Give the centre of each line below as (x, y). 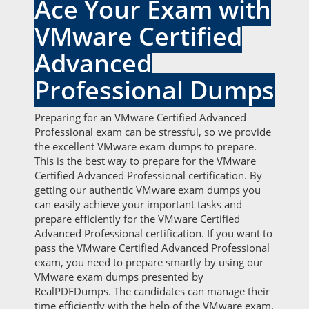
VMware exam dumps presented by (119, 277)
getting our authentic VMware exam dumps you (148, 190)
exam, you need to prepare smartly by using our (149, 262)
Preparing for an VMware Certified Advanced (140, 117)
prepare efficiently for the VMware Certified (137, 219)
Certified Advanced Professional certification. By (148, 175)
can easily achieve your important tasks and (138, 204)
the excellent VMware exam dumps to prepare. (146, 146)
